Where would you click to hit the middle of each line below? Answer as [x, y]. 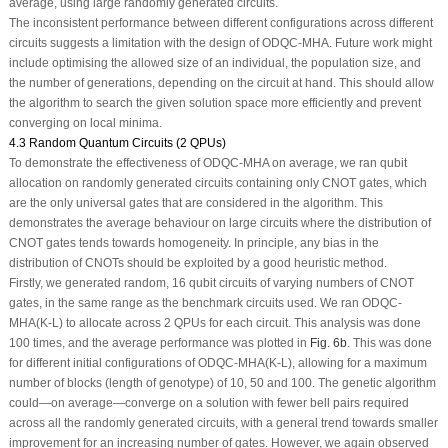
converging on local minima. [85, 123]
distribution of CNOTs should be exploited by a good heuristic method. [197, 263]
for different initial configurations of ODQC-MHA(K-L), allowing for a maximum [217, 363]
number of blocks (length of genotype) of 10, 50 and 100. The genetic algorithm [222, 383]
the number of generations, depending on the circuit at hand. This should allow [221, 83]
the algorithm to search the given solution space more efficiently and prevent [214, 103]
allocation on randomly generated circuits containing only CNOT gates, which [217, 183]
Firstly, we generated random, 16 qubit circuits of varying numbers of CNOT [211, 283]
